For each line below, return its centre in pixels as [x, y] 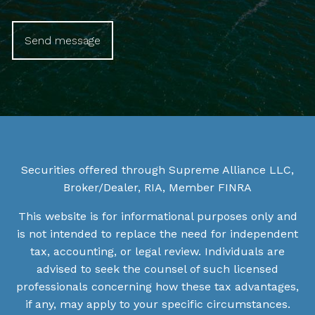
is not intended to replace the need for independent [157, 234]
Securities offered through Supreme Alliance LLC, [157, 170]
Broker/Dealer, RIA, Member [141, 188]
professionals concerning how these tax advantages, [157, 287]
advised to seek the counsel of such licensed [157, 269]
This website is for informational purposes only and [157, 217]
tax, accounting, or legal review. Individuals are [157, 252]
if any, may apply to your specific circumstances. [157, 304]
